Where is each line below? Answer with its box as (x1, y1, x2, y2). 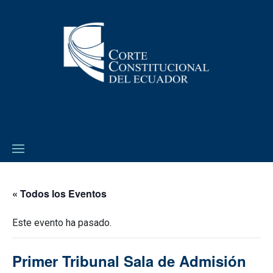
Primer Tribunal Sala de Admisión (12, 250, 246, 271)
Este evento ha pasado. (12, 216, 112, 229)
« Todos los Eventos (12, 186, 107, 200)
